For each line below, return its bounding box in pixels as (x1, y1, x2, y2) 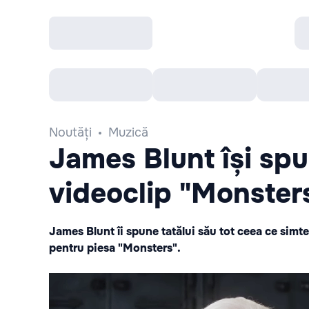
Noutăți (49, 125, 92, 140)
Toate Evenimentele (63, 77, 167, 92)
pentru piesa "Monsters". (49, 241, 181, 255)
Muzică (108, 125, 148, 140)
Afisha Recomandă (196, 77, 295, 92)
